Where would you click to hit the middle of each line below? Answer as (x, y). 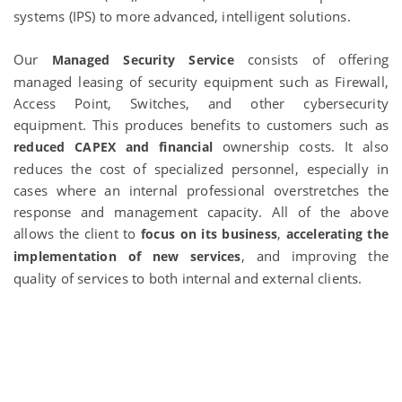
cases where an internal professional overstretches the (201, 190)
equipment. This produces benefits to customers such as (201, 125)
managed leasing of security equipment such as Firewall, (201, 82)
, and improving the (315, 256)
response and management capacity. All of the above (201, 212)
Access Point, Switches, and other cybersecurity (201, 103)
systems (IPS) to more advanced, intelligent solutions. (182, 16)
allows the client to (78, 233)
